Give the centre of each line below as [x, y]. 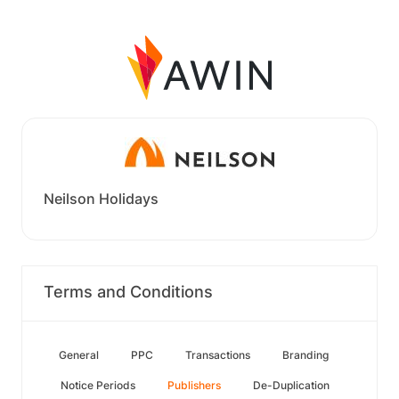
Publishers [194, 385]
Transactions [218, 355]
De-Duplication [291, 385]
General [79, 355]
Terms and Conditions [128, 292]
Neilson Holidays [101, 199]
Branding [305, 355]
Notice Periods [98, 385]
